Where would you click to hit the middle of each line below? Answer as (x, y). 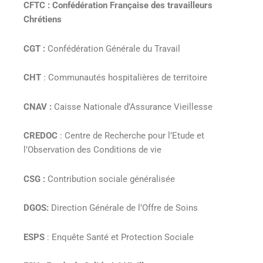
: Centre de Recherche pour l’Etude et (131, 136)
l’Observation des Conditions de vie (92, 150)
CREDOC (41, 136)
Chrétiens (43, 20)
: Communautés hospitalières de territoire (124, 78)
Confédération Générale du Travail (114, 48)
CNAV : (38, 107)
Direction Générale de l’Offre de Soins (123, 208)
